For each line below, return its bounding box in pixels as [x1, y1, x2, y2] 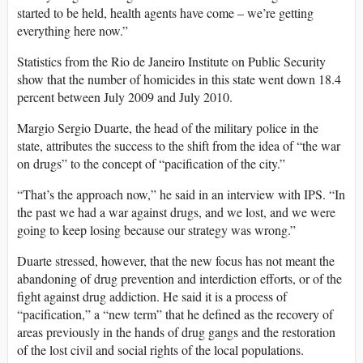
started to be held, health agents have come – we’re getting [17, 4, 314, 22]
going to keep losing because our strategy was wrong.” [17, 221, 296, 239]
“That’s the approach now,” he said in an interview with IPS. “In [17, 186, 345, 203]
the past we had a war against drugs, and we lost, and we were [17, 203, 335, 221]
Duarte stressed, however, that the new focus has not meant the [17, 252, 335, 270]
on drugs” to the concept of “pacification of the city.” [17, 155, 285, 173]
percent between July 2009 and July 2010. [17, 88, 233, 106]
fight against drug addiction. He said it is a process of [17, 288, 287, 305]
